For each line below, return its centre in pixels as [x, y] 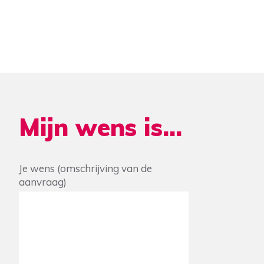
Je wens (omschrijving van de [85, 168]
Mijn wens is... [100, 127]
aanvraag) [43, 182]
